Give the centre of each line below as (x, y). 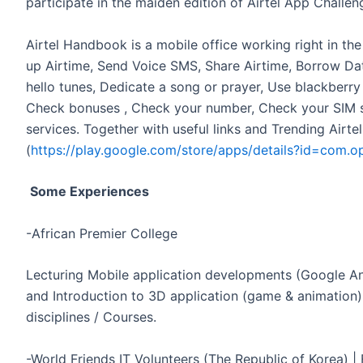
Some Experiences (90, 192)
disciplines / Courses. (91, 317)
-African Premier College (102, 233)
